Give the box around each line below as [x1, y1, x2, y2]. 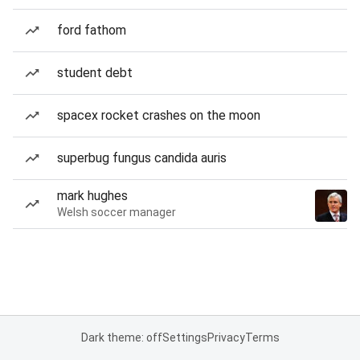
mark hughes [57, 188, 128, 203]
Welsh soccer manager [57, 206, 176, 219]
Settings [162, 331, 207, 344]
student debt [57, 65, 133, 80]
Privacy [207, 331, 245, 344]
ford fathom [57, 22, 126, 38]
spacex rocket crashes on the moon [57, 108, 260, 123]
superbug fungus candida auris [57, 150, 227, 166]
